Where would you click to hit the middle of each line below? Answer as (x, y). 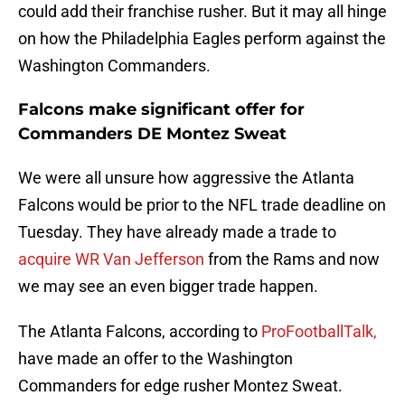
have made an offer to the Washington (155, 359)
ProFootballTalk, (319, 332)
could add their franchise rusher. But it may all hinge (202, 12)
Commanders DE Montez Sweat (152, 134)
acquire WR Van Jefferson (111, 259)
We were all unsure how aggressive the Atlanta (186, 178)
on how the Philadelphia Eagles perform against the (202, 39)
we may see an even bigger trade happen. (168, 287)
